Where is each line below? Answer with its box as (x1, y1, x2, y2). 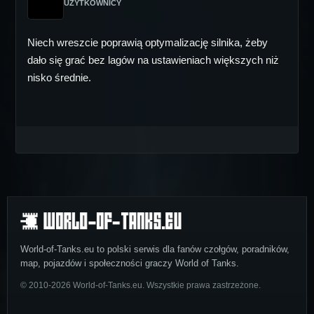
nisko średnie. (27, 71, 91, 83)
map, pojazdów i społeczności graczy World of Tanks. (20, 258, 239, 269)
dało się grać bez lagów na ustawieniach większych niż (27, 54, 279, 66)
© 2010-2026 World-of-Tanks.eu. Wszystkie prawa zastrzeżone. (20, 280, 261, 291)
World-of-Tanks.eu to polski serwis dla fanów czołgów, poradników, (20, 244, 289, 255)
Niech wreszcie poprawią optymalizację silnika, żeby (27, 36, 268, 48)
